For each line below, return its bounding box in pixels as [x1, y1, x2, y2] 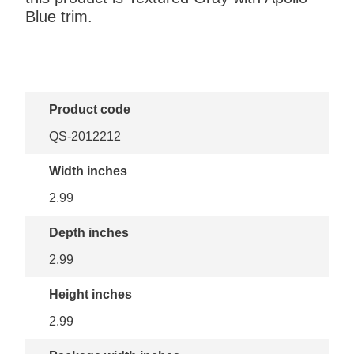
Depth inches [49, 226, 129, 239]
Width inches [49, 164, 127, 178]
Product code [49, 103, 130, 116]
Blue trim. [25, 8, 92, 25]
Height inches [49, 288, 132, 301]
